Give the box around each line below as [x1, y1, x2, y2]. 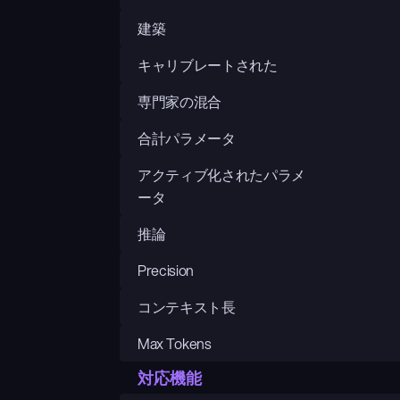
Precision [137, 260, 195, 280]
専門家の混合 [137, 91, 222, 112]
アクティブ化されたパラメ [137, 164, 306, 185]
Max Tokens [137, 333, 212, 354]
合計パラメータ [137, 128, 236, 148]
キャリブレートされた [137, 54, 278, 75]
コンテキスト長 [137, 296, 236, 317]
